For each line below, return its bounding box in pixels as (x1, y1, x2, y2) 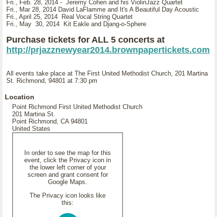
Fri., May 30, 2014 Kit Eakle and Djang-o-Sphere (6, 20, 146, 28)
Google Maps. (48, 178, 87, 186)
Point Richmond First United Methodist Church (12, 103, 142, 110)
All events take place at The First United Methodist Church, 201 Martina (6, 70, 208, 77)
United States (12, 125, 50, 132)
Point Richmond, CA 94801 (12, 118, 88, 125)
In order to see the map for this (24, 149, 111, 156)
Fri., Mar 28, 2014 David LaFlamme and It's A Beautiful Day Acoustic (6, 6, 199, 13)
